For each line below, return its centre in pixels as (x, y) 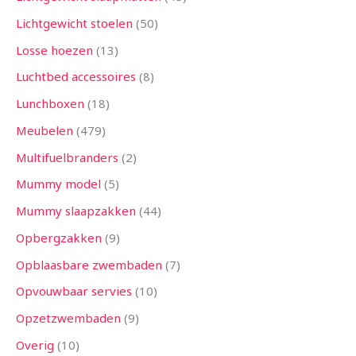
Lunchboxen (50, 104)
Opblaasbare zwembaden (89, 264)
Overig (35, 344)
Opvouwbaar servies (74, 291)
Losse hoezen (54, 50)
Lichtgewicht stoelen (74, 23)
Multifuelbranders (67, 157)
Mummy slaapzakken (76, 211)
